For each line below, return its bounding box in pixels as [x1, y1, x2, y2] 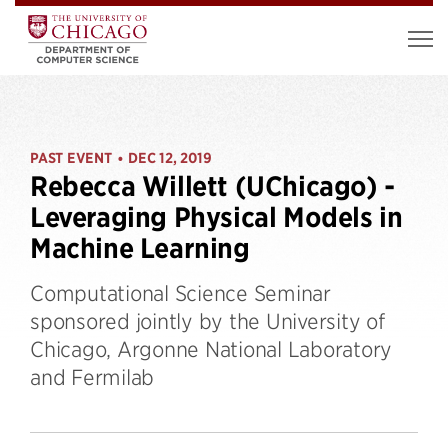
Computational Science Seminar [30, 280, 331, 305]
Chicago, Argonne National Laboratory [30, 336, 392, 361]
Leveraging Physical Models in [30, 201, 403, 234]
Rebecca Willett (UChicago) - [30, 170, 395, 203]
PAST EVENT [30, 149, 112, 167]
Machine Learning [30, 232, 250, 265]
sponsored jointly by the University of [30, 308, 385, 333]
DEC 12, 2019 [128, 149, 212, 167]
